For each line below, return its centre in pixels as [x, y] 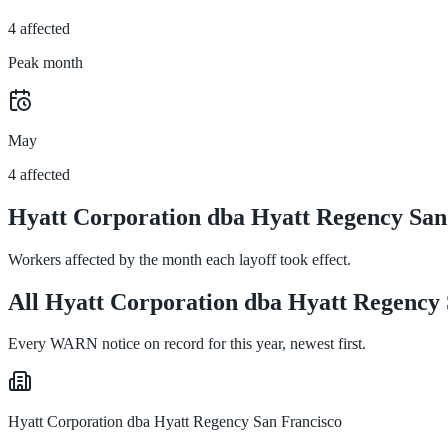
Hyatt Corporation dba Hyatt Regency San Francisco [175, 422]
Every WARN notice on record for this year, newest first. [187, 344]
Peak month [45, 62]
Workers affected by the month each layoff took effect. [179, 259]
